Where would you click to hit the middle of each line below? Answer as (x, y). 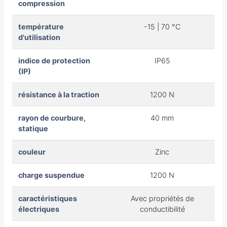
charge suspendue (51, 175)
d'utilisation (39, 37)
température (41, 26)
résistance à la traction (59, 94)
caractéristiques (48, 198)
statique (33, 128)
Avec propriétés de (162, 198)
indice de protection (54, 60)
